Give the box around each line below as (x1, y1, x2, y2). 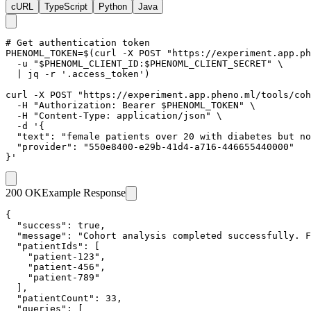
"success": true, (6, 219, 106, 230)
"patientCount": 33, (6, 292, 122, 303)
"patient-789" (6, 271, 100, 283)
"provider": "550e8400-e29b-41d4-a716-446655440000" (6, 141, 294, 152)
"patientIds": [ (6, 240, 100, 251)
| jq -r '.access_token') (6, 68, 150, 79)
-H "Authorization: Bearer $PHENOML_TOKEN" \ (6, 99, 255, 110)
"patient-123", (6, 251, 106, 262)
